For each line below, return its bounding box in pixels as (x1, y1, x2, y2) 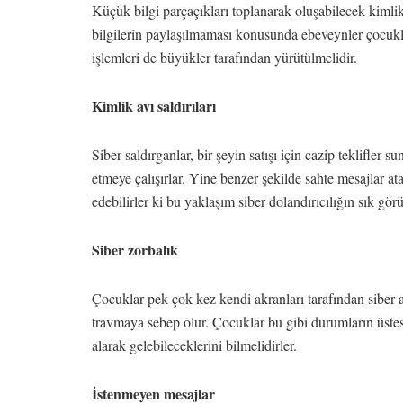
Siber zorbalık (92, 239, 178, 261)
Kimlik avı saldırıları (92, 95, 216, 117)
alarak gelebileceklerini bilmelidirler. (92, 336, 301, 355)
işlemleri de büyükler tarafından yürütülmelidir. (92, 48, 362, 67)
